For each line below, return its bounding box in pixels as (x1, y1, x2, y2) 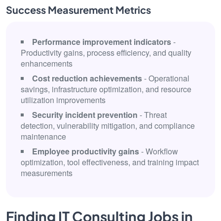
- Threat (138, 109, 167, 120)
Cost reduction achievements (32, 73, 142, 84)
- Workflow (139, 146, 178, 157)
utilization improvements (21, 94, 106, 106)
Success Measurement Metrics (6, 3, 151, 16)
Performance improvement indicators (32, 36, 171, 47)
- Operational (142, 73, 189, 84)
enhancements (21, 58, 73, 69)
